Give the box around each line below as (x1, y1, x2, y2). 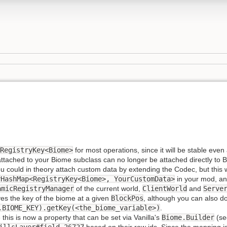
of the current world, (74, 184, 142, 193)
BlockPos (111, 194, 143, 202)
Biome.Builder (162, 213, 214, 221)
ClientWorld (142, 184, 187, 193)
